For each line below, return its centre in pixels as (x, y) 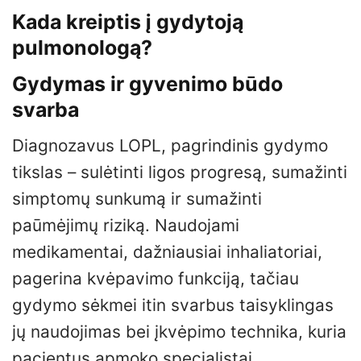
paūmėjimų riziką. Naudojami (126, 226)
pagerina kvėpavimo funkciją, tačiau (156, 279)
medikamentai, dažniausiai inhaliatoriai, (167, 252)
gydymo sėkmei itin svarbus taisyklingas (173, 305)
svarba (46, 109)
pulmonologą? (82, 48)
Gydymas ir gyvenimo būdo (147, 83)
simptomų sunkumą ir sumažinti (137, 199)
